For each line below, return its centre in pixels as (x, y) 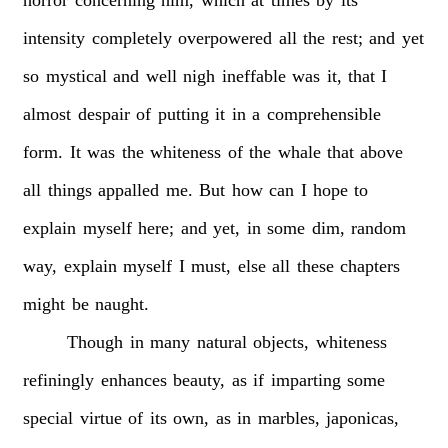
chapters (369, 265)
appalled (129, 189)
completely (131, 37)
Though (95, 341)
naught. (122, 303)
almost (47, 113)
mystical (76, 75)
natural (221, 341)
